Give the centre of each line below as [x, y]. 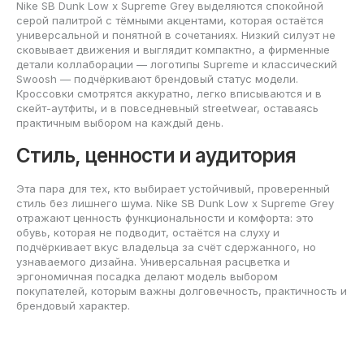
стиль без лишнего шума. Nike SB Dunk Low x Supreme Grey [175, 203]
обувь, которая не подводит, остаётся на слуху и [148, 232]
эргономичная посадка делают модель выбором [147, 276]
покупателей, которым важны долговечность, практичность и [182, 290]
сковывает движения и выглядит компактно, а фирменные [173, 49]
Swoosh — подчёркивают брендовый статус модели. [157, 78]
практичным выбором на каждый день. [120, 122]
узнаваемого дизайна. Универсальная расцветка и [153, 261]
